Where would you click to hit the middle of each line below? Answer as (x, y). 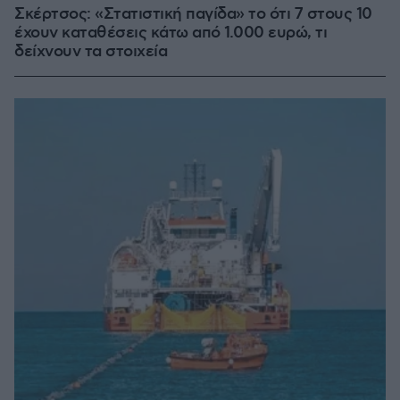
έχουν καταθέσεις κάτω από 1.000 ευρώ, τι (171, 33)
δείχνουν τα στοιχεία (91, 52)
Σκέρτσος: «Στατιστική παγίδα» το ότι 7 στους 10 (193, 14)
